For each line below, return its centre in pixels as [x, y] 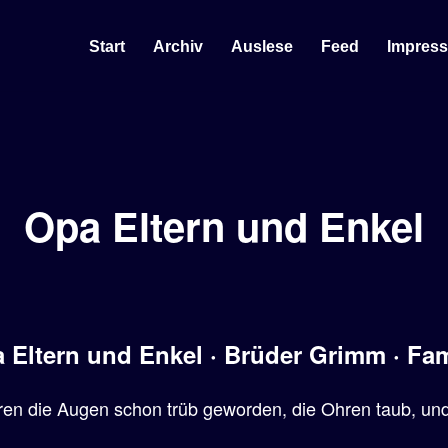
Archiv [178, 46]
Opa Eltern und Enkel [224, 225]
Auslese [262, 46]
